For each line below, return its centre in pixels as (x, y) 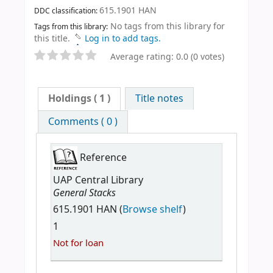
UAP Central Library (98, 181)
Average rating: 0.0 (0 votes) (167, 57)
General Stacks (84, 193)
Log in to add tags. (123, 39)
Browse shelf (152, 210)
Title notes (159, 99)
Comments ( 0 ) (83, 122)
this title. (52, 39)
